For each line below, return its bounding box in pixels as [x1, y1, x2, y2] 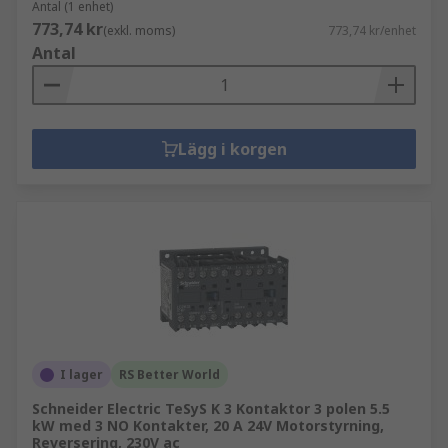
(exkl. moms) [103, 22, 175, 39]
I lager [60, 366, 103, 383]
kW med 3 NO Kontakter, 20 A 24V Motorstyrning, [32, 416, 384, 435]
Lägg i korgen [177, 138, 287, 160]
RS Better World [119, 366, 220, 383]
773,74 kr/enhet [328, 22, 416, 39]
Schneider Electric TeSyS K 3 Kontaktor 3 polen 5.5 [32, 399, 390, 418]
